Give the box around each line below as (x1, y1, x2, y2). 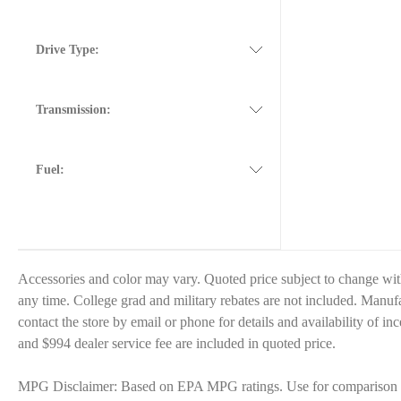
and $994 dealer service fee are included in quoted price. (18, 336, 336, 351)
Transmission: (36, 103, 111, 116)
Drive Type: (36, 43, 99, 56)
